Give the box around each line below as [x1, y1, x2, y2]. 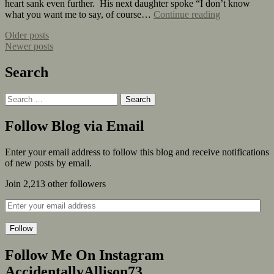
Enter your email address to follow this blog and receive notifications [5, 147, 269, 158]
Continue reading [154, 9, 220, 20]
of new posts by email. [5, 158, 92, 169]
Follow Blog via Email [5, 118, 144, 135]
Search [5, 64, 48, 81]
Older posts [5, 30, 49, 41]
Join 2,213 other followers [5, 179, 106, 190]
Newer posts [5, 41, 53, 52]
